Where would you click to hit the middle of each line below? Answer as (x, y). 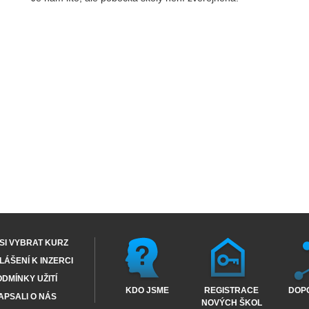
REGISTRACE (231, 290)
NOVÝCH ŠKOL (231, 303)
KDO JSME (147, 290)
